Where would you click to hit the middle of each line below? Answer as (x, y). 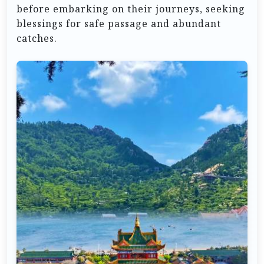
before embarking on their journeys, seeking (131, 9)
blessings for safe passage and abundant (119, 23)
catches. (37, 38)
